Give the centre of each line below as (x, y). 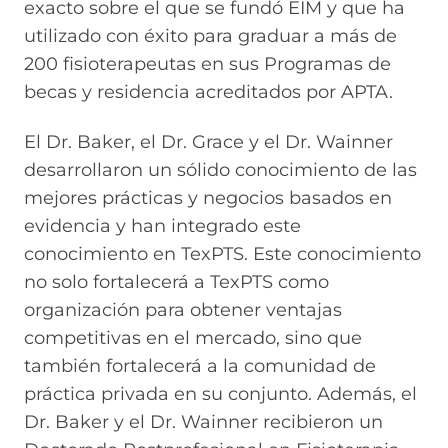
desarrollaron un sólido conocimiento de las (220, 170)
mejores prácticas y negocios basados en (208, 198)
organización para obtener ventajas (183, 310)
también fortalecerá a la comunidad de (200, 366)
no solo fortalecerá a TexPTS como (176, 282)
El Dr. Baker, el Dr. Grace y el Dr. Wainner (208, 142)
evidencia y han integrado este (162, 226)
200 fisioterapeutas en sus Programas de (207, 63)
